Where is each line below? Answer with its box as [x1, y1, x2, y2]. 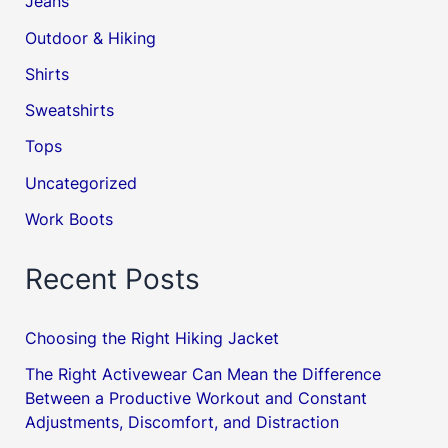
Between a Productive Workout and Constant [25, 388, 368, 409]
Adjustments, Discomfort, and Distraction [25, 412, 340, 433]
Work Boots [25, 209, 114, 230]
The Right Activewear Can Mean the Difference [25, 364, 382, 385]
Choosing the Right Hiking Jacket [25, 328, 280, 349]
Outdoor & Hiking [25, 27, 157, 48]
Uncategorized [25, 172, 138, 193]
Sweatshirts [25, 100, 115, 121]
